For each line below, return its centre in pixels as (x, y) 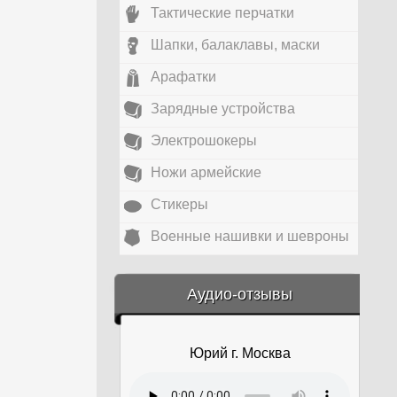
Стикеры (179, 204)
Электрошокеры (204, 140)
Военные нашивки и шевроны (250, 236)
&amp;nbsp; (160, 289)
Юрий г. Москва (240, 353)
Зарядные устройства (223, 109)
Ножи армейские (206, 172)
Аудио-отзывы (240, 294)
